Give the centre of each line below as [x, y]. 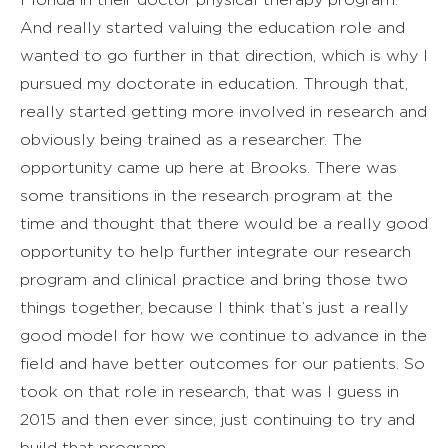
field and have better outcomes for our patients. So [222, 363]
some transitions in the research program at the [206, 195]
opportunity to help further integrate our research [215, 251]
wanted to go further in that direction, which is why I [224, 55]
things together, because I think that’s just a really [214, 307]
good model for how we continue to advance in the [223, 335]
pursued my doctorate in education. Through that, [214, 83]
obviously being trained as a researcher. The [191, 139]
